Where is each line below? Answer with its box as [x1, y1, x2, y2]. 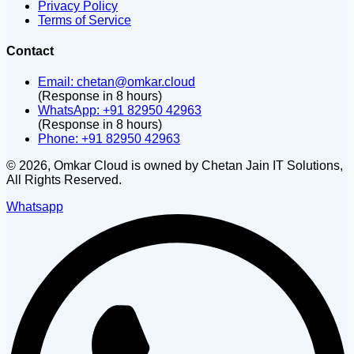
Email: [38, 75, 73, 89]
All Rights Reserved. [6, 173, 122, 187]
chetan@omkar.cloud [77, 75, 195, 89]
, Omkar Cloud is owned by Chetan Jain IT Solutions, [47, 159, 343, 173]
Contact [6, 44, 54, 58]
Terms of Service [38, 13, 131, 27]
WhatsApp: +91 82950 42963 [38, 104, 201, 118]
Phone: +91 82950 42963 [38, 132, 180, 146]
